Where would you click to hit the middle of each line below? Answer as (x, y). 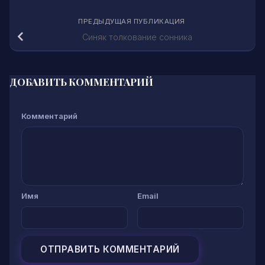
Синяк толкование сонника (137, 37)
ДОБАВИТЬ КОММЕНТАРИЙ (81, 81)
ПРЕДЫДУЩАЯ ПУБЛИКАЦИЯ (132, 21)
